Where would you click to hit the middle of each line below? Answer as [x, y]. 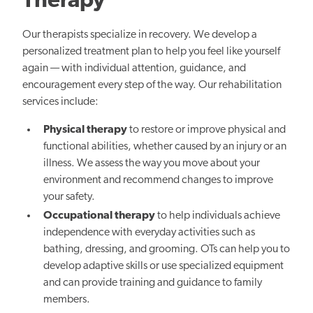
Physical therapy [86, 130]
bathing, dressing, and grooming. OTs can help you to [167, 250]
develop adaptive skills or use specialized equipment [164, 267]
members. [67, 300]
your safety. [70, 197]
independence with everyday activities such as [150, 233]
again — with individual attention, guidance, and [134, 69]
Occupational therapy [100, 216]
